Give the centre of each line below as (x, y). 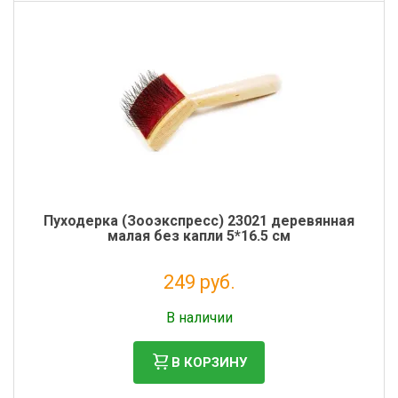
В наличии (199, 318)
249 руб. (199, 282)
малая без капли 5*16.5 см (199, 236)
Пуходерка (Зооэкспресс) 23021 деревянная (199, 221)
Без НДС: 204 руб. (199, 303)
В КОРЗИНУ (209, 362)
